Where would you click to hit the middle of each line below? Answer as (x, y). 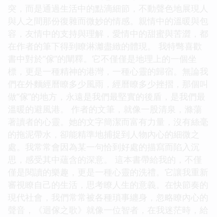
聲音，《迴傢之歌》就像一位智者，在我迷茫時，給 (108, 209)
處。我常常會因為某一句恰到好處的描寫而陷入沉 (104, 147)
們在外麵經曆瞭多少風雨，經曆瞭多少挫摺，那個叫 (108, 84)
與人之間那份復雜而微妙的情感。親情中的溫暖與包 (108, 21)
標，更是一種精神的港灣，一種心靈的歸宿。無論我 (108, 71)
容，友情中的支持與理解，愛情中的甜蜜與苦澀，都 (108, 33)
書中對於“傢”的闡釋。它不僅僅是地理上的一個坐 (102, 58)
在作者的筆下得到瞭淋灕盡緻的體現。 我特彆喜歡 (105, 46)
